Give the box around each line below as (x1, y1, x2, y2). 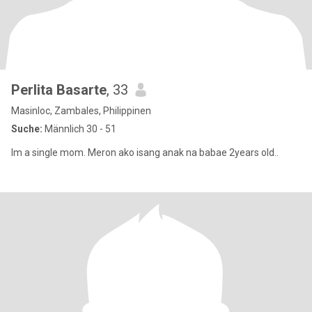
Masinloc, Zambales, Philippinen (11, 105, 151, 116)
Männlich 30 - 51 (42, 123, 116, 134)
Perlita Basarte (11, 81, 107, 98)
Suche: (11, 123, 42, 134)
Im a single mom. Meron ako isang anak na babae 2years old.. (11, 147, 279, 158)
